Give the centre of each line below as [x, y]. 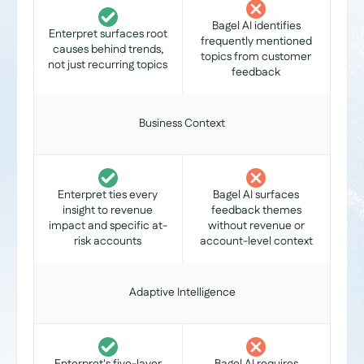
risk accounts [108, 241]
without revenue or [256, 226]
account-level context [256, 241]
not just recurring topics [108, 65]
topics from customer [256, 57]
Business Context [182, 123]
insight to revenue [108, 210]
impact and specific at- [108, 226]
